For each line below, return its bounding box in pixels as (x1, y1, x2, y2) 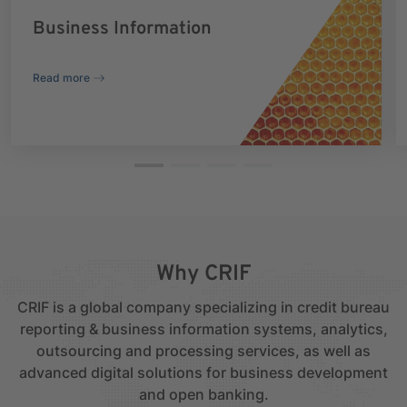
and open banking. (138, 385, 269, 403)
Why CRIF (155, 261, 252, 288)
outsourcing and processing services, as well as (36, 342, 371, 360)
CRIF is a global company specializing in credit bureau (17, 298, 390, 316)
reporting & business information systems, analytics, (19, 320, 388, 338)
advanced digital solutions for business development (19, 363, 388, 382)
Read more (33, 71, 90, 84)
